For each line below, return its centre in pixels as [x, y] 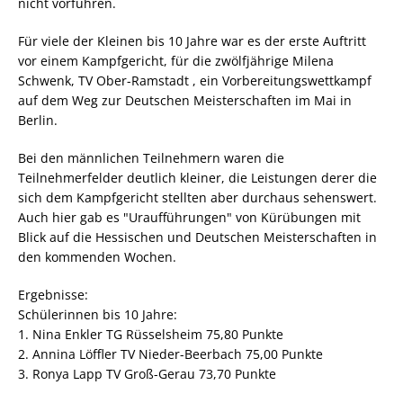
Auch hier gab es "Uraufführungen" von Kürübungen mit [189, 217]
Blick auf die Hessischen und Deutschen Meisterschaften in [197, 237]
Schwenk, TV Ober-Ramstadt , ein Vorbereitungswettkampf [195, 81]
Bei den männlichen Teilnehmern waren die [151, 158]
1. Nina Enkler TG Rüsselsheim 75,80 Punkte [151, 334]
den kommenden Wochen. [97, 257]
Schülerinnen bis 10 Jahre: [98, 314]
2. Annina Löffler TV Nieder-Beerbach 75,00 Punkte [170, 354]
